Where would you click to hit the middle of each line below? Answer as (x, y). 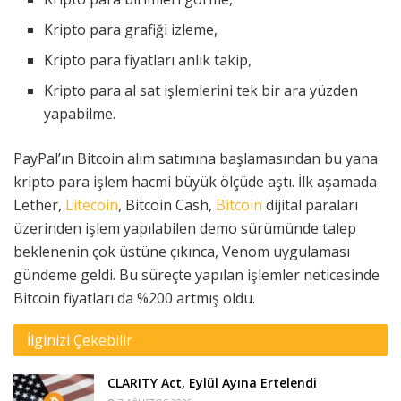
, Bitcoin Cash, (167, 205)
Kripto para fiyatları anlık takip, (148, 60)
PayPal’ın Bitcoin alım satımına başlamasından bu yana (196, 158)
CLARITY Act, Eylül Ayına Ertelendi (212, 382)
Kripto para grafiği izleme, (131, 29)
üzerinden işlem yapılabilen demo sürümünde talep (185, 228)
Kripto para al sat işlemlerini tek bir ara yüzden (201, 90)
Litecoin (92, 205)
